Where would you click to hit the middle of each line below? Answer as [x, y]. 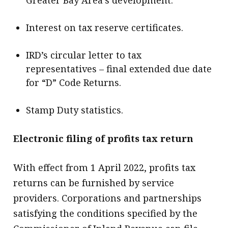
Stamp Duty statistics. [75, 110]
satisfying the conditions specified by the [106, 213]
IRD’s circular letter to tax [84, 55]
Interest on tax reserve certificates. [105, 27]
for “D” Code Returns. [74, 82]
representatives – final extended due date [119, 68]
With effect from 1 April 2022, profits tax [105, 167]
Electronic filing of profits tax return [104, 138]
